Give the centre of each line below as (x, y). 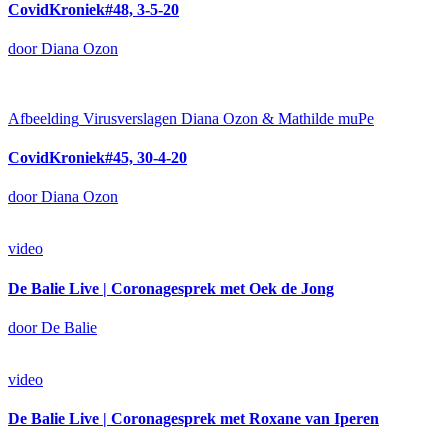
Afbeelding (43, 118)
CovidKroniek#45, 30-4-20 (97, 158)
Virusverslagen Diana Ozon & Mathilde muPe (228, 118)
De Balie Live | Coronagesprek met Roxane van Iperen (193, 419)
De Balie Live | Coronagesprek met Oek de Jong (171, 288)
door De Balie (52, 327)
